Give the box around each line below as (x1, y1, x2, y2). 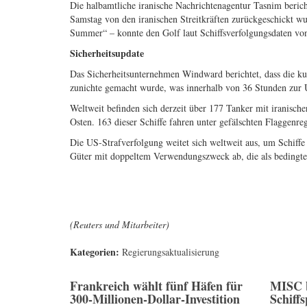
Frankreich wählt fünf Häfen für (70, 277, 243, 295)
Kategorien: (70, 245, 122, 260)
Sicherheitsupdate (70, 46, 144, 61)
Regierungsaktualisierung (122, 245, 219, 259)
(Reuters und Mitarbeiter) (70, 218, 169, 232)
